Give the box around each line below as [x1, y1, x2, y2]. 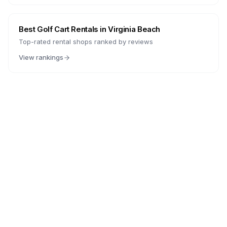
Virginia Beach [108, 24, 160, 34]
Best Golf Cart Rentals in [19, 24, 108, 34]
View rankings [19, 53, 63, 61]
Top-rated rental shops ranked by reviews [19, 37, 153, 46]
